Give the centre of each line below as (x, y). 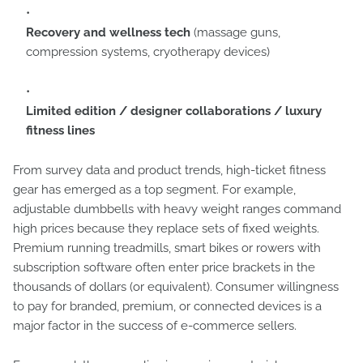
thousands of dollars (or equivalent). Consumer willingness (176, 287)
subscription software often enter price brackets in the (164, 267)
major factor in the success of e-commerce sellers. (156, 326)
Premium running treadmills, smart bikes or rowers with (167, 248)
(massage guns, (235, 32)
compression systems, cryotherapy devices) (148, 52)
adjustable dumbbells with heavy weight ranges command (177, 209)
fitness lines (60, 130)
